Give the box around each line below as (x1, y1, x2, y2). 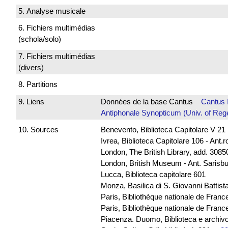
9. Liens (18, 97, 44, 106)
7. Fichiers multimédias (18, 51, 95, 61)
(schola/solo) (18, 35, 61, 44)
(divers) (18, 63, 44, 72)
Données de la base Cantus (100, 97, 201, 106)
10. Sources (18, 125, 59, 134)
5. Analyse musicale (18, 6, 85, 15)
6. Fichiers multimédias (18, 23, 95, 33)
